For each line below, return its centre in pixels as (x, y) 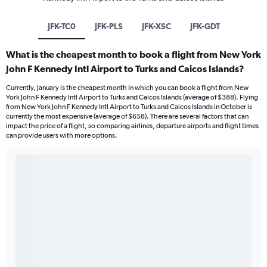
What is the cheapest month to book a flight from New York (133, 55)
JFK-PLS (108, 27)
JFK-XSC (156, 27)
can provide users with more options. (62, 136)
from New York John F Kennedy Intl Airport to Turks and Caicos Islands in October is (129, 107)
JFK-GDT (205, 27)
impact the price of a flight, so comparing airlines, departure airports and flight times (132, 126)
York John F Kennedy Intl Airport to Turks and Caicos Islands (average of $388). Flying (132, 97)
